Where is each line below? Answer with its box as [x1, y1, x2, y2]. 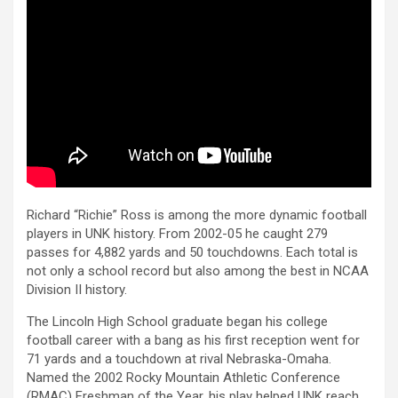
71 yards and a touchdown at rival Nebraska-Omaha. [27, 351, 331, 368]
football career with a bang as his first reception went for [27, 332, 360, 349]
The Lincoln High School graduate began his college [27, 314, 328, 330]
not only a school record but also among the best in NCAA [27, 263, 369, 280]
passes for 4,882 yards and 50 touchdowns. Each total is [27, 244, 358, 261]
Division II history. [27, 282, 127, 298]
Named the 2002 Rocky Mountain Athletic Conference [27, 370, 340, 386]
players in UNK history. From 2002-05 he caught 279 [27, 226, 328, 243]
